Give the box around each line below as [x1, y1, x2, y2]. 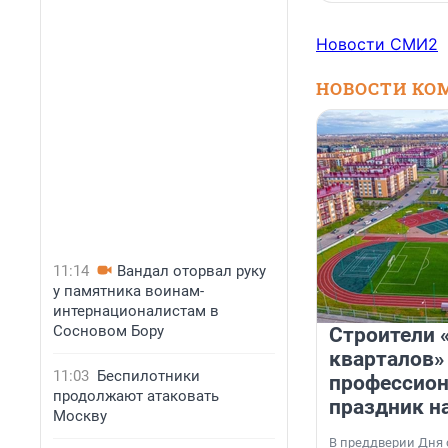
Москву [53, 407, 107, 425]
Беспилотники [97, 367, 200, 385]
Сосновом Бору [53, 322, 164, 340]
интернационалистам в [53, 302, 219, 320]
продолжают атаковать [53, 387, 219, 405]
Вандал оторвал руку [117, 262, 266, 280]
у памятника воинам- [53, 282, 204, 300]
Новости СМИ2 [316, 34, 438, 55]
